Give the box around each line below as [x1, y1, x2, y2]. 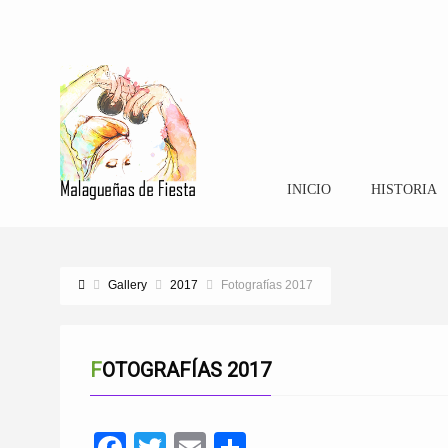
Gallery [108, 278, 147, 292]
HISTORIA [370, 182, 437, 197]
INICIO [286, 182, 331, 197]
